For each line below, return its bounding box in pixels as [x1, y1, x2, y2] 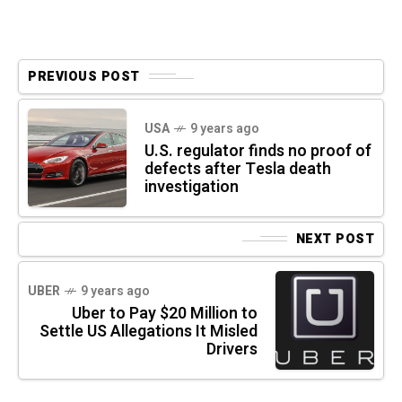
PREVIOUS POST [28, 66, 140, 86]
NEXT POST [295, 229, 374, 249]
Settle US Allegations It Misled [39, 319, 258, 344]
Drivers [206, 336, 258, 362]
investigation [144, 174, 239, 199]
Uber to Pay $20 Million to [72, 301, 258, 326]
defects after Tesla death [144, 156, 331, 181]
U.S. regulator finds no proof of [144, 138, 371, 163]
